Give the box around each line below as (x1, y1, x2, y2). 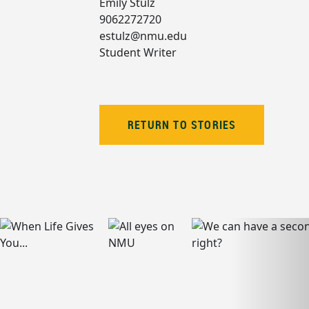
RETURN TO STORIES (128, 117, 237, 133)
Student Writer (99, 45, 177, 61)
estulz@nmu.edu (99, 28, 187, 44)
